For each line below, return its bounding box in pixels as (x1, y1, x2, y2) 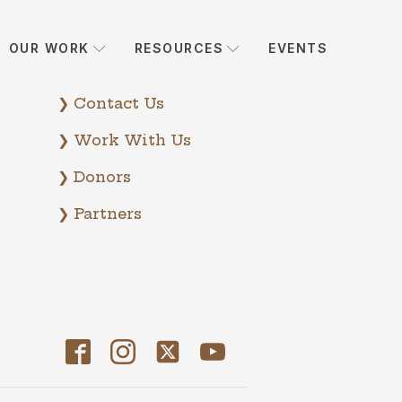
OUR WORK (8, 40, 90, 57)
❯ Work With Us (57, 131, 191, 149)
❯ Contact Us (57, 94, 164, 112)
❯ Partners (57, 205, 142, 223)
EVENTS (268, 40, 328, 57)
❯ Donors (57, 168, 131, 186)
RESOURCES (134, 40, 223, 57)
